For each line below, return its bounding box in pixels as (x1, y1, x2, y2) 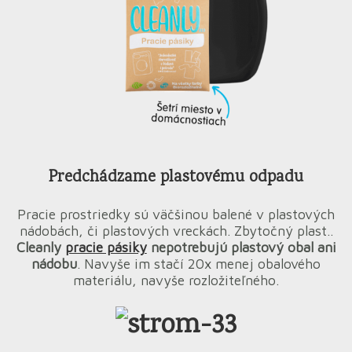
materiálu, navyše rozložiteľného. (73, 271, 279, 288)
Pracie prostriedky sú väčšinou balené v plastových (17, 205, 335, 222)
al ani (302, 238, 336, 255)
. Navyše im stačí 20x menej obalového (77, 255, 321, 272)
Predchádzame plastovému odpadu (49, 166, 303, 189)
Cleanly (16, 238, 65, 255)
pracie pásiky (64, 238, 147, 255)
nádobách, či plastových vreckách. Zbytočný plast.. (19, 222, 333, 239)
